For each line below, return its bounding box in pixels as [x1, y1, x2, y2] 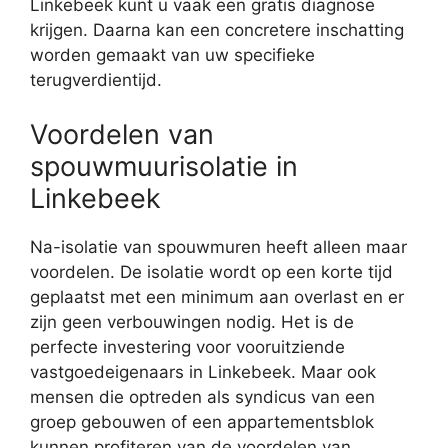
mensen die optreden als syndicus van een [30, 386, 375, 407]
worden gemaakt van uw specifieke [30, 45, 315, 66]
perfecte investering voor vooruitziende [30, 336, 345, 357]
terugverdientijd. [30, 70, 162, 91]
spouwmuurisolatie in [30, 149, 298, 183]
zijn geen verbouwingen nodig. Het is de [30, 311, 354, 332]
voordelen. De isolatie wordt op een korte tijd [30, 261, 393, 282]
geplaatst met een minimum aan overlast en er [30, 286, 404, 307]
